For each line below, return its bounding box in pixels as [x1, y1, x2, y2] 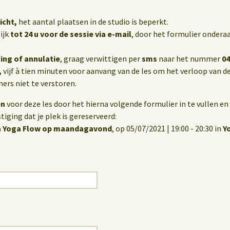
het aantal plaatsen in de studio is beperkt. [17, 16, 168, 27]
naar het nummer [157, 53, 222, 64]
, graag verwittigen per [60, 53, 142, 64]
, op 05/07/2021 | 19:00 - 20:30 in [112, 123, 223, 134]
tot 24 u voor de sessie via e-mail [10, 29, 131, 40]
